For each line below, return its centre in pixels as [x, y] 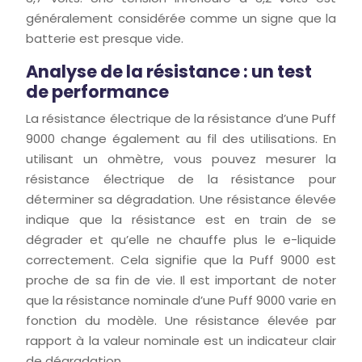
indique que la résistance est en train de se [181, 219]
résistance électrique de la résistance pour [181, 179]
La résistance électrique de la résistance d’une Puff [181, 118]
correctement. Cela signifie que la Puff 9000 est [181, 260]
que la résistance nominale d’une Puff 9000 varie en [181, 300]
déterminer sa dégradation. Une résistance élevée [181, 199]
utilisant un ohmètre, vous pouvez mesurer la [181, 159]
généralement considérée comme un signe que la [181, 18]
